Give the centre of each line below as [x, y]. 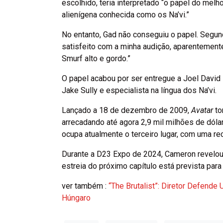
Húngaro [76, 198]
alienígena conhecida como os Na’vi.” [125, 14]
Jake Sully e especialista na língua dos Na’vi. [139, 90]
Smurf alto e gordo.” [96, 58]
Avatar [202, 110]
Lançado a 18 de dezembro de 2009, [126, 110]
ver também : [85, 186]
